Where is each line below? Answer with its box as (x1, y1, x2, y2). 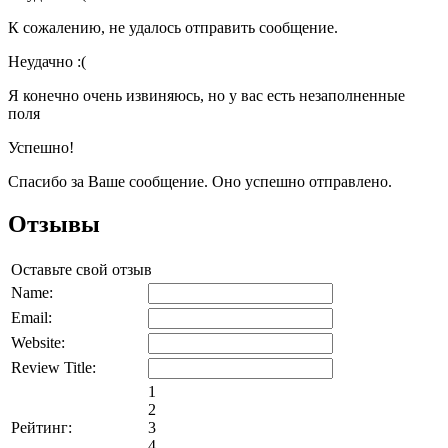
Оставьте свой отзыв (11, 260, 152, 278)
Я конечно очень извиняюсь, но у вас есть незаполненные (8, 86, 405, 104)
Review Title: (11, 358, 96, 376)
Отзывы (8, 210, 100, 237)
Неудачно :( (8, 52, 86, 70)
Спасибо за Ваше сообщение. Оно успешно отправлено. (8, 172, 392, 190)
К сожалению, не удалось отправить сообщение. (8, 18, 338, 36)
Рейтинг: (11, 418, 72, 436)
